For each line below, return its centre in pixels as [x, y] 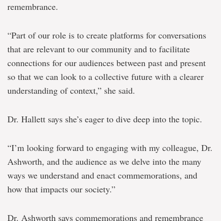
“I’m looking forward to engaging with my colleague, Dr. [110, 147]
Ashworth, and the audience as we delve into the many [104, 161]
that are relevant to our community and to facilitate [99, 49]
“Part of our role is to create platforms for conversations [107, 35]
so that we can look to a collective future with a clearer [106, 76]
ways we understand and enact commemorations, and [102, 175]
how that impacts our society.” [61, 189]
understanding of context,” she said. [71, 90]
